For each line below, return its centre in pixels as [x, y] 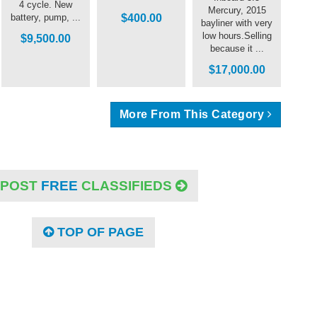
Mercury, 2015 [237, 10]
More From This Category [192, 114]
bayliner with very [237, 23]
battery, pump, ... [46, 17]
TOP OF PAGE [99, 232]
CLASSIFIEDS [127, 185]
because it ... [237, 48]
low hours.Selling [237, 35]
